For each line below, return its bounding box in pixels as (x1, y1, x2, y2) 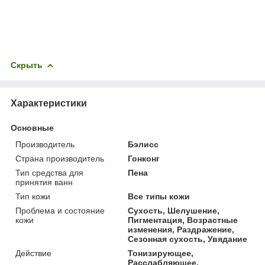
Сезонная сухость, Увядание (128, 234, 248, 244)
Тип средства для (15, 167, 83, 177)
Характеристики (11, 98, 87, 108)
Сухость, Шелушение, (128, 205, 220, 215)
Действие (15, 248, 51, 258)
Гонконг (128, 153, 160, 163)
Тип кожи (15, 191, 50, 201)
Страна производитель (15, 153, 104, 163)
